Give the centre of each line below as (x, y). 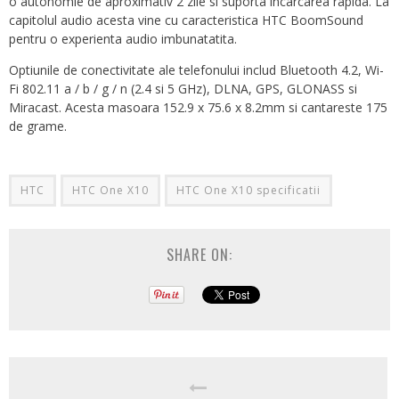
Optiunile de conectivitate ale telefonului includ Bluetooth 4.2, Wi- (196, 70)
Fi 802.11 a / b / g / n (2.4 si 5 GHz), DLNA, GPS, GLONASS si (183, 89)
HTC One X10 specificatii (248, 191)
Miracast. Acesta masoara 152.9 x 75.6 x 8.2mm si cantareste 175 (198, 108)
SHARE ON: (199, 255)
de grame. (38, 126)
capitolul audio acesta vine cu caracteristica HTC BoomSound (186, 20)
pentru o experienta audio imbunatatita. (123, 39)
